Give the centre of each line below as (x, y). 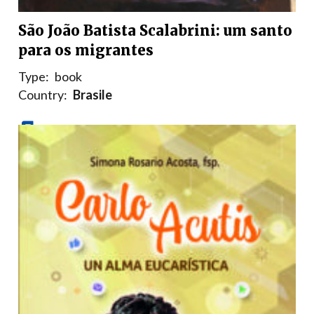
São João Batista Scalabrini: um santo (155, 31)
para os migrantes (86, 50)
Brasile (93, 95)
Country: (43, 95)
